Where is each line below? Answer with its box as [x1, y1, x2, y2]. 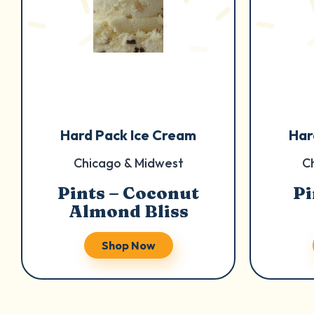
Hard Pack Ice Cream [60, 126, 196, 144]
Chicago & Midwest [73, 155, 184, 171]
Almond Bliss [68, 201, 189, 221]
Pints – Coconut [57, 183, 199, 203]
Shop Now [101, 238, 156, 252]
